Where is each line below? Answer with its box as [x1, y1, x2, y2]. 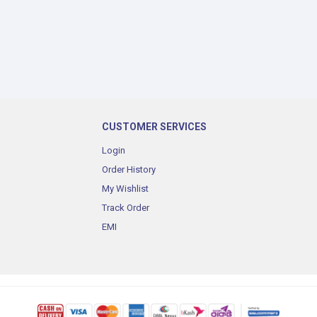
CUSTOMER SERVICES [102, 121, 207, 132]
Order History [102, 164, 156, 175]
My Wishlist [102, 183, 149, 194]
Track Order [102, 202, 149, 213]
